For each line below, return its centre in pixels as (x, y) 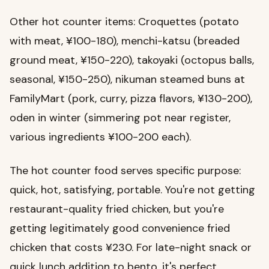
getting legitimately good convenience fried (120, 228)
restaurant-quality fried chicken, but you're (117, 209)
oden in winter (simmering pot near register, (120, 118)
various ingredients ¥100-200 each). (100, 137)
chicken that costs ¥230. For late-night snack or (131, 248)
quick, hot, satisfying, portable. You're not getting (132, 190)
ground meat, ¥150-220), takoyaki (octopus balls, (132, 60)
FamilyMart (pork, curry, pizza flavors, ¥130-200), (131, 99)
